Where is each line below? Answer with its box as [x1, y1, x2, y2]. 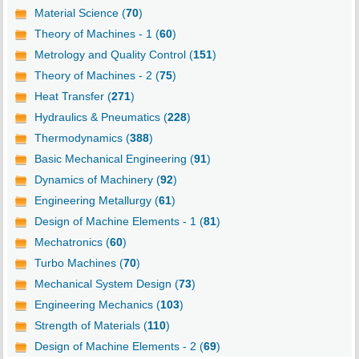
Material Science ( [34, 6, 126, 19]
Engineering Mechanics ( [34, 297, 160, 311]
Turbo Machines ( [34, 256, 123, 269]
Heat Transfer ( [34, 89, 111, 103]
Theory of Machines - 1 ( [34, 26, 159, 40]
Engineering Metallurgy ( [34, 193, 159, 207]
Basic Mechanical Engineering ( [34, 151, 194, 165]
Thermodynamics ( [34, 131, 130, 144]
